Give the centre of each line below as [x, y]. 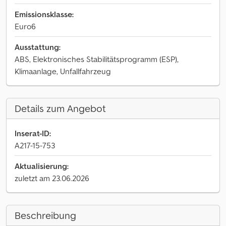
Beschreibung [45, 215]
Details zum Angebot [60, 108]
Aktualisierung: [42, 166]
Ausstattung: [38, 47]
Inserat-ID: [33, 133]
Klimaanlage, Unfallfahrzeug [63, 71]
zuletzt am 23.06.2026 [52, 178]
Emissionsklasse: [44, 14]
